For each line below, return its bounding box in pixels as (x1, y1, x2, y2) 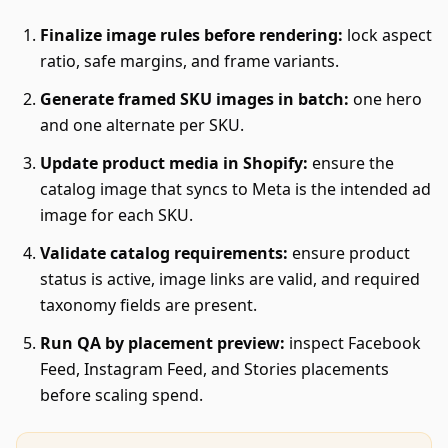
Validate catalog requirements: (40, 242, 288, 264)
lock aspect (343, 24, 432, 46)
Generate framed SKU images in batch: (40, 88, 349, 110)
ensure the (308, 152, 394, 174)
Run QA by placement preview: (40, 332, 285, 354)
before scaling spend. (40, 384, 203, 406)
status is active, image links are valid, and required (40, 268, 420, 290)
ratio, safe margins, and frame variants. (40, 50, 339, 72)
